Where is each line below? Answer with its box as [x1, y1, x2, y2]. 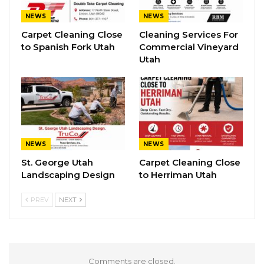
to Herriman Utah [139, 169, 217, 180]
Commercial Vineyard [139, 41, 239, 53]
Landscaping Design [21, 169, 115, 180]
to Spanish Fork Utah [21, 41, 115, 53]
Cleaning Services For [139, 29, 238, 41]
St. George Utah [21, 156, 93, 168]
